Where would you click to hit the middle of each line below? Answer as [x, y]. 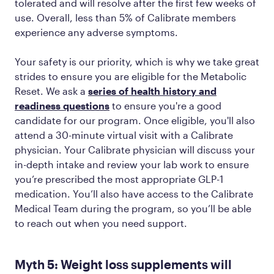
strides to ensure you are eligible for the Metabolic [131, 76]
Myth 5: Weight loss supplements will [123, 264]
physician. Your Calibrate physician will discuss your [135, 149]
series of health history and [152, 91]
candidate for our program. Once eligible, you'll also [135, 120]
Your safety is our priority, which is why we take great [137, 61]
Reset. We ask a [51, 91]
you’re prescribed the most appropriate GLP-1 [119, 179]
